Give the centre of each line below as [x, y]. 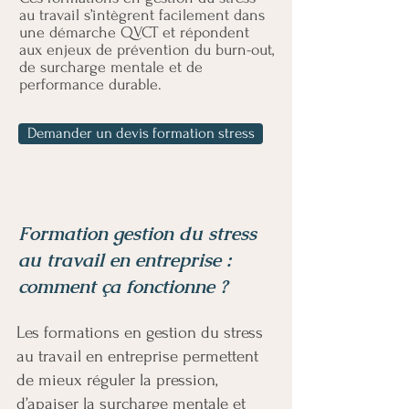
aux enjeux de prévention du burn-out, [147, 50]
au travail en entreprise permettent [137, 357]
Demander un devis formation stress [141, 133]
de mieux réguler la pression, [117, 380]
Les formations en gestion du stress [140, 333]
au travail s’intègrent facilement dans [142, 15]
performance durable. [90, 84]
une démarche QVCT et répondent [134, 32]
